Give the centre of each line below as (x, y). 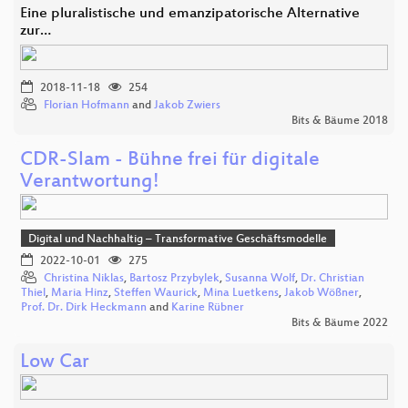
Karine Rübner (208, 308)
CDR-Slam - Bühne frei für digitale (170, 160)
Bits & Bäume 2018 (340, 121)
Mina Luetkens (241, 294)
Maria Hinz (80, 294)
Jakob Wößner (321, 294)
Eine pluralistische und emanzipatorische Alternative (190, 14)
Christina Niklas (84, 279)
